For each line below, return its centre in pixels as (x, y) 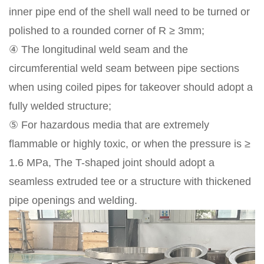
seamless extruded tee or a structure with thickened (130, 182)
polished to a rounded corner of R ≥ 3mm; (107, 31)
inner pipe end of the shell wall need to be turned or (129, 12)
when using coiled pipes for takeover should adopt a (131, 88)
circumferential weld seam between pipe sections (124, 69)
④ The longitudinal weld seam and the (98, 50)
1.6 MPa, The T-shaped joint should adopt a (112, 163)
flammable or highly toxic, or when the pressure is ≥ (130, 144)
